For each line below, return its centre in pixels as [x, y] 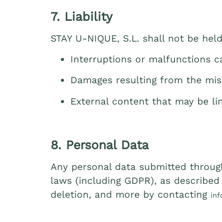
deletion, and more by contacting [131, 195]
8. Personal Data [100, 145]
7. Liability [82, 16]
